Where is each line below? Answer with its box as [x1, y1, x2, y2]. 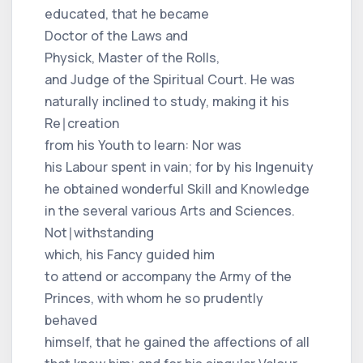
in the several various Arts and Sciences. [45, 201, 295, 220]
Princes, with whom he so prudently [45, 288, 263, 307]
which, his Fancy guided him [45, 245, 215, 263]
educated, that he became [45, 4, 209, 23]
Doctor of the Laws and [45, 26, 188, 45]
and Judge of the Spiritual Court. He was [45, 70, 295, 88]
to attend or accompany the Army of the [45, 267, 292, 285]
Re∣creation [45, 113, 119, 132]
